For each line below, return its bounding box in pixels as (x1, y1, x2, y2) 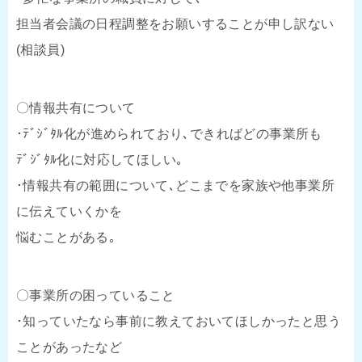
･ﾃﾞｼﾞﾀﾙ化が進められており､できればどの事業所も (16, 126, 322, 141)
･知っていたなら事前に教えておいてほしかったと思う (16, 314, 341, 328)
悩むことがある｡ (16, 229, 116, 244)
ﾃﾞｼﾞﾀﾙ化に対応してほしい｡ (16, 152, 183, 166)
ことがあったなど (16, 339, 123, 354)
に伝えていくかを (16, 204, 123, 218)
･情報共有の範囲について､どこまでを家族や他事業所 (16, 178, 335, 192)
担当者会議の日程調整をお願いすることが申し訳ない (16, 16, 335, 31)
